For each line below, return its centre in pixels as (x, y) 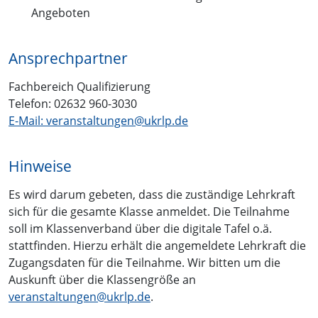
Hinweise (40, 166)
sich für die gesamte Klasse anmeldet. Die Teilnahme (149, 211)
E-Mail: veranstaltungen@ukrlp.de (98, 120)
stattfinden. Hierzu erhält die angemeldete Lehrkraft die (157, 245)
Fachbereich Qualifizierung (79, 86)
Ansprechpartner (68, 58)
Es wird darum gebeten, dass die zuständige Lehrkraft (152, 194)
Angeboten (61, 12)
